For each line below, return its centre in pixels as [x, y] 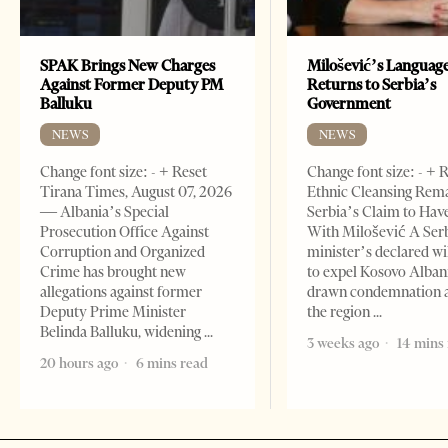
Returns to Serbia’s [372, 85]
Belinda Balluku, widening [122, 332]
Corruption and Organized [122, 252]
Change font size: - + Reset [123, 172]
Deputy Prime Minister [113, 312]
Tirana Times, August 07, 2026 [136, 192]
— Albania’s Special [104, 212]
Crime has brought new [113, 272]
